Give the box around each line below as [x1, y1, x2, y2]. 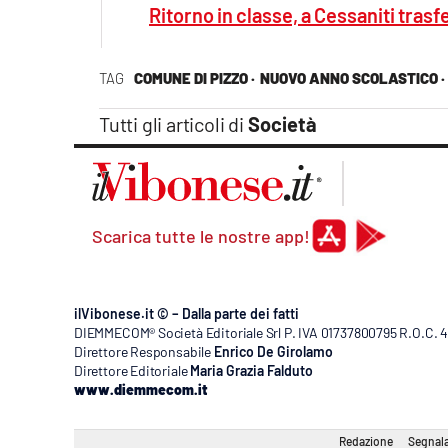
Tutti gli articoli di [99, 111, 248, 136]
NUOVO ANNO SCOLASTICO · [259, 68, 445, 87]
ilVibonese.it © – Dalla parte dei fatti [74, 304, 299, 322]
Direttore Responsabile [74, 342, 212, 360]
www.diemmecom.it [74, 380, 207, 398]
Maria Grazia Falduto [190, 361, 314, 379]
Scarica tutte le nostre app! [92, 224, 310, 247]
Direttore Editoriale [74, 361, 188, 379]
